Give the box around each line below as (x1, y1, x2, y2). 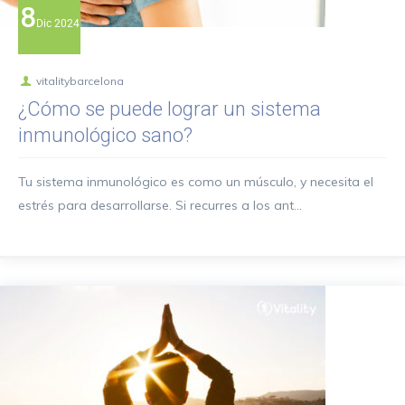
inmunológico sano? (18, 124, 193, 146)
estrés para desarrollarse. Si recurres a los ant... (18, 197, 302, 213)
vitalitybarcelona (35, 74, 124, 88)
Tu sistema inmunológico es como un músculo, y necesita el (18, 174, 373, 190)
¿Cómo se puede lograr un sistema (18, 98, 321, 120)
